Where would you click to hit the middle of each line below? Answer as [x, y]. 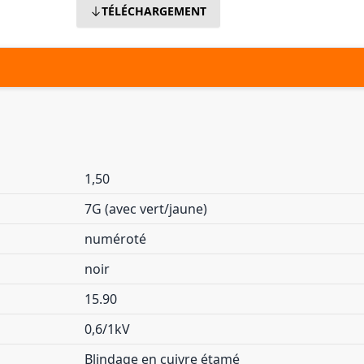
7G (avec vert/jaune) [146, 209]
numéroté [115, 239]
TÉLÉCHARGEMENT [154, 11]
